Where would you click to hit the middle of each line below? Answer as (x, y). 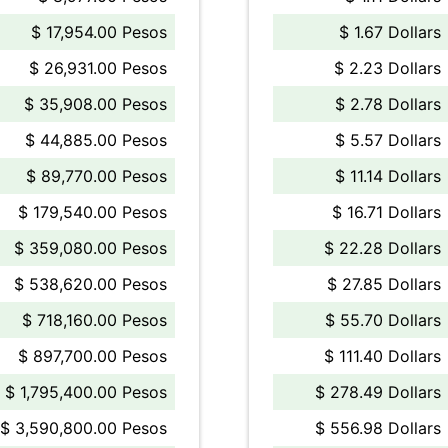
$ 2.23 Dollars (387, 68)
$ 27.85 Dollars (384, 284)
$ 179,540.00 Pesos (92, 212)
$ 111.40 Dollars (382, 356)
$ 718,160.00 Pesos (94, 320)
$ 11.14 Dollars (388, 176)
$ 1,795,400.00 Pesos (86, 392)
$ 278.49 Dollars (378, 392)
